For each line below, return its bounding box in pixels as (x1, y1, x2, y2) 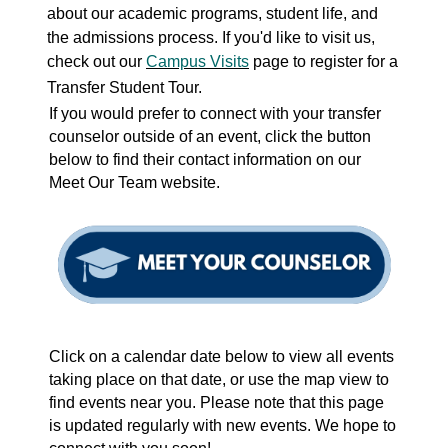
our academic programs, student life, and (87, 5, 378, 23)
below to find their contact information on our (49, 151, 361, 169)
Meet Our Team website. (49, 174, 224, 192)
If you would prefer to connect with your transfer (49, 105, 381, 123)
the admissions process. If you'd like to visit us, (47, 29, 375, 47)
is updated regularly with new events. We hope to (49, 417, 396, 435)
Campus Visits (146, 53, 249, 71)
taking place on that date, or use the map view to (49, 371, 389, 389)
